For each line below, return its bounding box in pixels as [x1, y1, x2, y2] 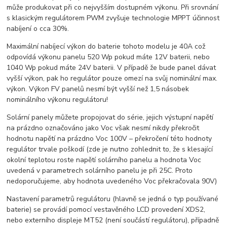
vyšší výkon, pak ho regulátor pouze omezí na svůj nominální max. [7, 73, 218, 84]
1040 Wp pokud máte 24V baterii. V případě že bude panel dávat [7, 63, 216, 73]
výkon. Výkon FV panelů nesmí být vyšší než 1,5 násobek [7, 84, 190, 94]
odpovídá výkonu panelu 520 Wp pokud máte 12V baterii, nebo [7, 52, 210, 62]
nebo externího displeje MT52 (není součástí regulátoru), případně [7, 215, 219, 225]
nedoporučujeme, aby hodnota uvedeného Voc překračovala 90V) [7, 176, 217, 186]
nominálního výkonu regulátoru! [7, 95, 108, 105]
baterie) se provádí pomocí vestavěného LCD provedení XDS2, [7, 205, 206, 215]
